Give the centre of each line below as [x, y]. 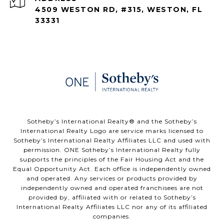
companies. [112, 216]
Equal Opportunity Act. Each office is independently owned [112, 169]
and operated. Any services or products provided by [112, 178]
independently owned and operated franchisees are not [112, 188]
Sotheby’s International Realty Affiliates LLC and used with [112, 140]
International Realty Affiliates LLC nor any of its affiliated [112, 207]
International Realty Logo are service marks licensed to [112, 131]
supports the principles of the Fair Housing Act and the [112, 159]
